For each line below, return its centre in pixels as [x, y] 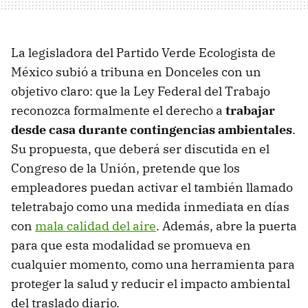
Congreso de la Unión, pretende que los [125, 168]
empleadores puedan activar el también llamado [152, 188]
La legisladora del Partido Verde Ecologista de [143, 53]
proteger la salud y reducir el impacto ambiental [151, 284]
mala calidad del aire [96, 226]
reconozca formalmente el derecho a [118, 111]
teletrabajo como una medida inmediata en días [150, 207]
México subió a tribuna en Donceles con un [136, 72]
